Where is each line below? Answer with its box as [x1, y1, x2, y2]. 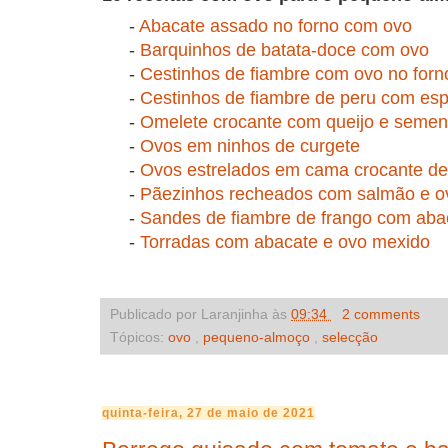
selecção [322, 328, 378, 345]
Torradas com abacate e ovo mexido [140, 231, 430, 252]
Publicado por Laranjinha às [110, 305, 291, 322]
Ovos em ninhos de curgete [140, 135, 360, 156]
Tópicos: [110, 328, 168, 345]
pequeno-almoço [203, 328, 314, 345]
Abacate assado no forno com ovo [139, 15, 412, 36]
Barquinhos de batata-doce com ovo [140, 39, 429, 60]
